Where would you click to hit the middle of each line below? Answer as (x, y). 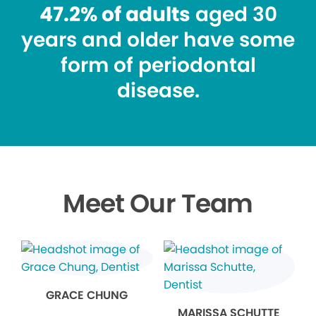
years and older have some (158, 40)
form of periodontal (158, 66)
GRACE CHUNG (87, 296)
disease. (158, 91)
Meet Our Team (158, 204)
